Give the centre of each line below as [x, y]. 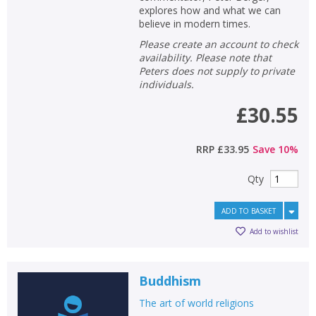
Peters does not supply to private [217, 71]
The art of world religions [196, 303]
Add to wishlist [274, 232]
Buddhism [170, 280]
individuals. [166, 84]
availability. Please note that [205, 57]
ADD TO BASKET [249, 211]
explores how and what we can [209, 10]
